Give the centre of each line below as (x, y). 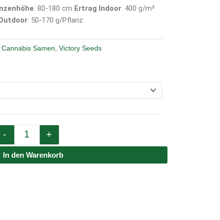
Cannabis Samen (28, 49)
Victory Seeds (81, 49)
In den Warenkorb (33, 155)
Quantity (40, 69)
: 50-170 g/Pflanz (55, 20)
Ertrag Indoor (98, 9)
